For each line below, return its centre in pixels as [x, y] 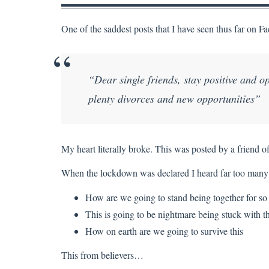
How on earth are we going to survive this [164, 231]
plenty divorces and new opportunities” [174, 98]
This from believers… [102, 255]
